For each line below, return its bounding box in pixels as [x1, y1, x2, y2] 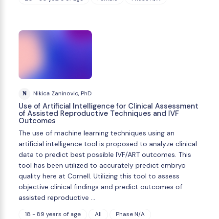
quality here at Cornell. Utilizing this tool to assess [19, 171, 179, 180]
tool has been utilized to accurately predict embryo [19, 160, 186, 170]
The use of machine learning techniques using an [19, 128, 175, 137]
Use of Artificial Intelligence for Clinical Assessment [19, 101, 198, 111]
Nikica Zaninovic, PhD [33, 89, 92, 98]
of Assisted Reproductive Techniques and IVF [19, 108, 179, 118]
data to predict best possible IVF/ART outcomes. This [19, 150, 191, 159]
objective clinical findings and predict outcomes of [19, 182, 182, 191]
